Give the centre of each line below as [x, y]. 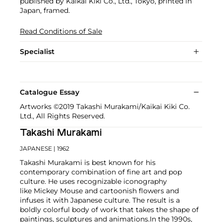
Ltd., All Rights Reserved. [62, 116]
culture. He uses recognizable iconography [93, 182]
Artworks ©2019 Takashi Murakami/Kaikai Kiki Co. [105, 107]
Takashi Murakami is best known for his [88, 163]
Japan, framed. [45, 11]
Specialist [37, 52]
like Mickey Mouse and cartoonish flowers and [99, 191]
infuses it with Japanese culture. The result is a [100, 200]
